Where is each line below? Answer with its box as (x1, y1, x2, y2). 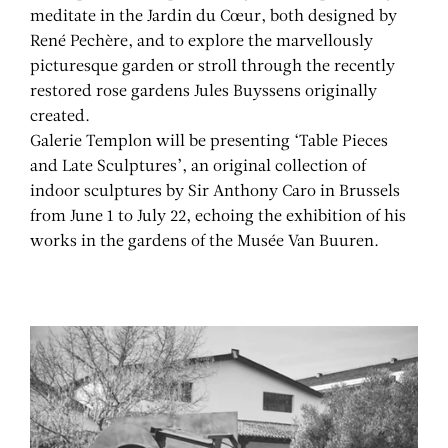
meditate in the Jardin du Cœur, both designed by (30, 9, 397, 26)
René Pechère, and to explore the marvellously (30, 34, 373, 51)
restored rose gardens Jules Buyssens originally (30, 84, 377, 101)
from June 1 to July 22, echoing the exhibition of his (30, 209, 406, 226)
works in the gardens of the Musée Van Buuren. (30, 234, 379, 251)
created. (30, 109, 90, 126)
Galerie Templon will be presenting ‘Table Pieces (30, 134, 388, 151)
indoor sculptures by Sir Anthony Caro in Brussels (30, 184, 400, 201)
